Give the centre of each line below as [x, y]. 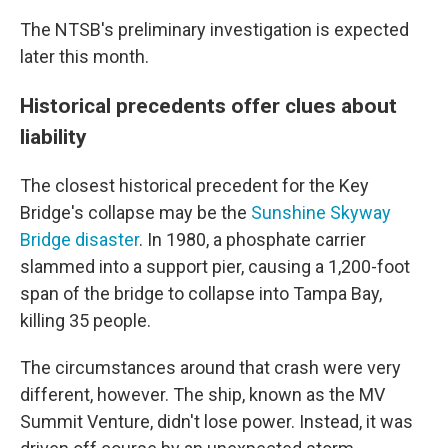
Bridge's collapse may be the [135, 212]
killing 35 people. [85, 320]
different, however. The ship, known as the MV [202, 394]
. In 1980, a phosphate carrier [252, 239]
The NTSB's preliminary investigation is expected [214, 29]
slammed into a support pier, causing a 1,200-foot [215, 266]
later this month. [84, 56]
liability [53, 136]
